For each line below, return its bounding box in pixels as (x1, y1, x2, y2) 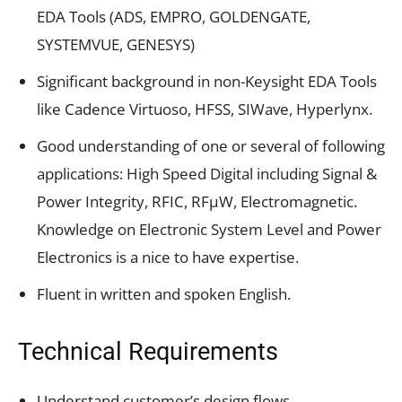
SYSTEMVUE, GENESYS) (37, 33, 195, 55)
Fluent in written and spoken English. (37, 283, 291, 304)
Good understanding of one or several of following (37, 135, 385, 156)
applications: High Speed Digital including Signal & (37, 162, 377, 184)
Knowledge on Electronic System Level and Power (37, 218, 381, 240)
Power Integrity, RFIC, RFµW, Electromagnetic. (37, 190, 357, 212)
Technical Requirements (18, 336, 278, 366)
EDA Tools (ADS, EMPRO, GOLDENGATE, (37, 5, 310, 27)
